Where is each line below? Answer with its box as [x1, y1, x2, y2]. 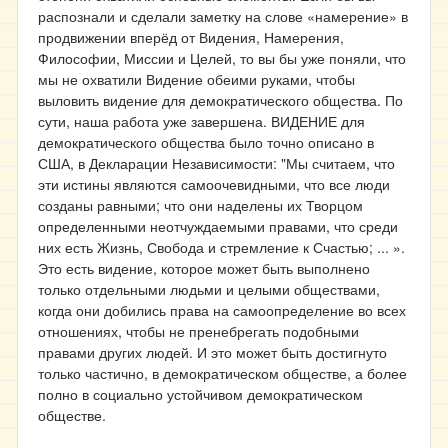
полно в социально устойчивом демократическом [38, 384, 363, 404]
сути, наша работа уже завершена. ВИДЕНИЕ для [38, 111, 365, 131]
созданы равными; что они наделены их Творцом [38, 195, 363, 215]
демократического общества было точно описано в [38, 132, 374, 152]
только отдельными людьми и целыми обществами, [38, 279, 380, 299]
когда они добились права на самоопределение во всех [38, 300, 406, 320]
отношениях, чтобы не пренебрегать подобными [38, 321, 359, 341]
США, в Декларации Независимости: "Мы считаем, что [38, 153, 395, 173]
